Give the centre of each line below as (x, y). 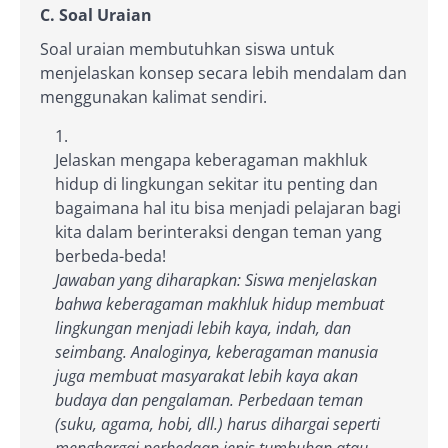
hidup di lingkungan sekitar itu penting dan (216, 183)
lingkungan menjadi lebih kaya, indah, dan (203, 327)
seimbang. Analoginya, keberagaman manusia (216, 351)
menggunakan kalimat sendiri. (153, 96)
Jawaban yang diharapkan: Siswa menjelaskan (216, 279)
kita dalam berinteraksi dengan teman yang (218, 231)
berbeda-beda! (110, 255)
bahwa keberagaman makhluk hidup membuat (219, 303)
